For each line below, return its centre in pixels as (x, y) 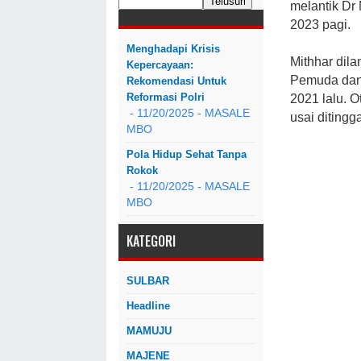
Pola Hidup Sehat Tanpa (187, 154)
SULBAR (148, 281)
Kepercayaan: (160, 65)
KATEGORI (151, 241)
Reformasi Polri (166, 97)
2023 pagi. (320, 24)
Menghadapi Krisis (173, 49)
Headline (148, 306)
